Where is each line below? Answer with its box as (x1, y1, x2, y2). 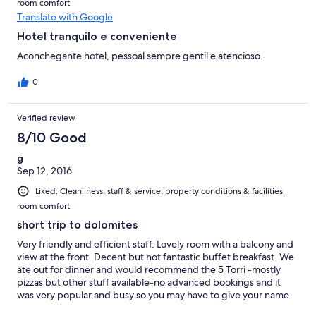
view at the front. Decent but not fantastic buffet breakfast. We (17, 250, 294, 264)
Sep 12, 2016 (17, 164, 72, 178)
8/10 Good (17, 129, 87, 147)
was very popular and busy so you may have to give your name (17, 288, 289, 302)
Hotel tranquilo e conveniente (17, 30, 177, 44)
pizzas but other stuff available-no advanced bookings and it (17, 276, 281, 289)
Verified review (17, 112, 75, 124)
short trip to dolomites (17, 218, 138, 232)
